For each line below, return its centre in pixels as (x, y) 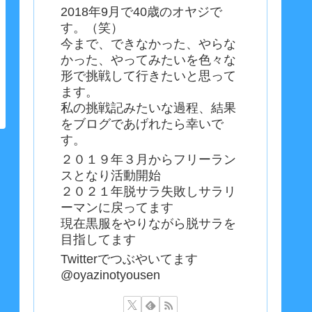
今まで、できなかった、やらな (148, 44)
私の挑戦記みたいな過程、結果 (148, 108)
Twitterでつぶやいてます (129, 259)
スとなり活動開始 (111, 176)
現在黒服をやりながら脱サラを (148, 224)
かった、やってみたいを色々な (148, 60)
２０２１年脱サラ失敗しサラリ (148, 192)
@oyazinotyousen (110, 275)
